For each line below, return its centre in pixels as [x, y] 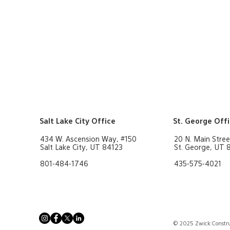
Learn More [155, 61]
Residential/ [72, 7]
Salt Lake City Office [78, 122]
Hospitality [110, 7]
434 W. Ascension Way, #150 [88, 140]
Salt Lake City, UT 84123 [81, 148]
